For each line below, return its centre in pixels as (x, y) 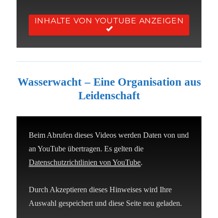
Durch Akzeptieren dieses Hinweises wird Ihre (100, 189)
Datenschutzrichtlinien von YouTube (85, 162)
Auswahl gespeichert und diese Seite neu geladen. (106, 203)
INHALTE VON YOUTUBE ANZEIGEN (109, 21)
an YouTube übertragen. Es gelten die (86, 148)
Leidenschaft (109, 95)
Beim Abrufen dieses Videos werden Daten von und (109, 135)
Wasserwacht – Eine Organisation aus (109, 82)
